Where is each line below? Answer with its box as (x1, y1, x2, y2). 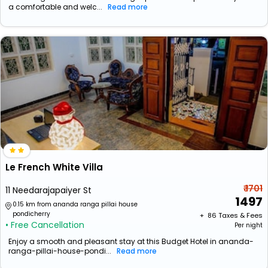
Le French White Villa (5, 161, 103, 173)
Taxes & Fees (218, 211, 263, 220)
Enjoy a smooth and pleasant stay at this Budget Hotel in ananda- (8, 236, 254, 246)
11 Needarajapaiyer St (5, 184, 92, 196)
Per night (234, 221, 263, 230)
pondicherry (13, 209, 50, 218)
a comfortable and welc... (8, 2, 102, 12)
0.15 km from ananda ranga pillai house (13, 200, 138, 209)
